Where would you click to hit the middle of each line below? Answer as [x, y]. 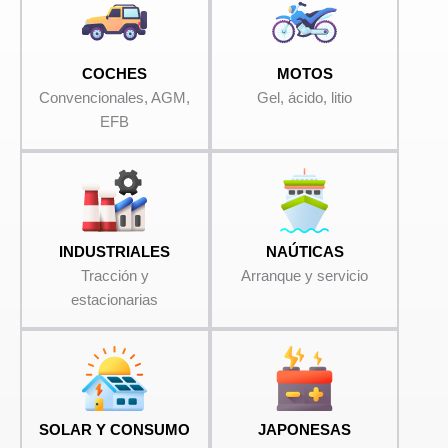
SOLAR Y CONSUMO [115, 430]
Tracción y [114, 276]
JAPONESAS [305, 430]
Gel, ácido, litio [305, 98]
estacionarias [115, 300]
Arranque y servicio [305, 276]
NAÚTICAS [304, 252]
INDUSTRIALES [115, 252]
